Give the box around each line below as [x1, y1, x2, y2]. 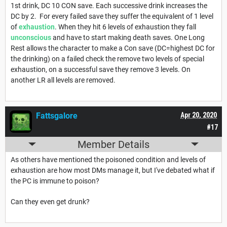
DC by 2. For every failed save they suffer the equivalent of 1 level [11, 12, 213, 20]
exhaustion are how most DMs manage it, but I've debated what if [11, 166, 215, 174]
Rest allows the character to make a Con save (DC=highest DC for [11, 44, 215, 52]
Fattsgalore [36, 110, 78, 121]
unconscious [11, 33, 51, 42]
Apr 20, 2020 [180, 110, 217, 119]
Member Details [78, 138, 149, 150]
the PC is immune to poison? [11, 176, 99, 185]
